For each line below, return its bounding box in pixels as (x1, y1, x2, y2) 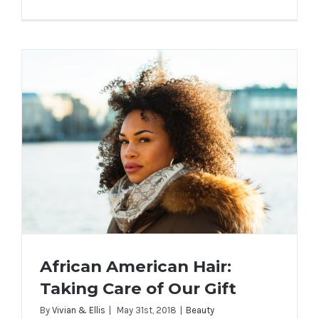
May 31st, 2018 (117, 304, 177, 315)
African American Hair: (40, 256, 231, 276)
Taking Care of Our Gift (40, 278, 236, 298)
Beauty (186, 304, 214, 315)
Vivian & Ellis (52, 304, 105, 315)
